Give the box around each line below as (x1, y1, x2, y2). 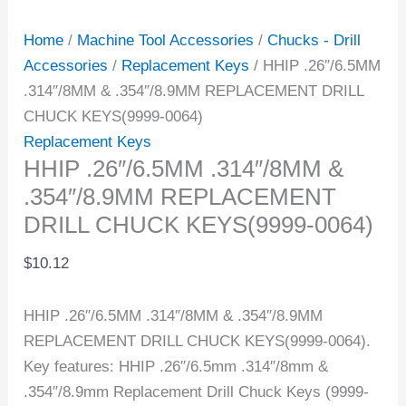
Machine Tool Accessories (77, 32, 255, 50)
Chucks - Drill (267, 32, 362, 50)
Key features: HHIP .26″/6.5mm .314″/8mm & (24, 357, 329, 375)
